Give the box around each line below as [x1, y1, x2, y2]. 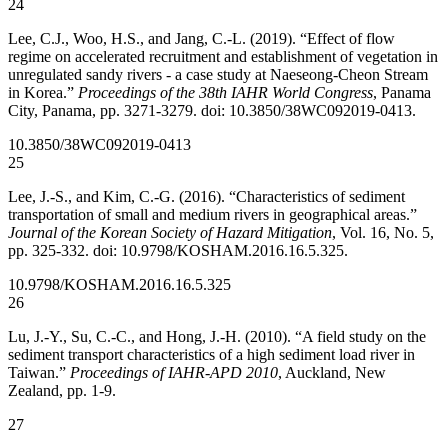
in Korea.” [8, 84, 78, 102]
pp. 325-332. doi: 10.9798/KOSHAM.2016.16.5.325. [8, 242, 348, 260]
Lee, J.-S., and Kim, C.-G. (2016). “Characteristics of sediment [8, 188, 405, 206]
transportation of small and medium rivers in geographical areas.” [8, 206, 417, 224]
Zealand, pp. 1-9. [8, 382, 116, 400]
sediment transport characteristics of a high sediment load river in [8, 346, 415, 364]
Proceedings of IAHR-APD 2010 [70, 364, 278, 382]
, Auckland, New [278, 364, 386, 382]
